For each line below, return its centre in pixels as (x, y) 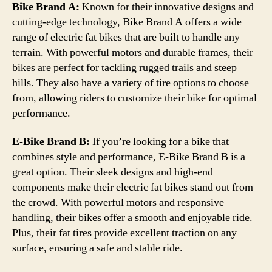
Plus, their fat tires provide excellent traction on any (124, 233)
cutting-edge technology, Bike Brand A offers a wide (127, 22)
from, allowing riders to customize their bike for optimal (134, 98)
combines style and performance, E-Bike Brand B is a (129, 157)
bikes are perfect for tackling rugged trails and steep (124, 67)
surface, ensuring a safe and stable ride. (97, 248)
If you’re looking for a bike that (159, 142)
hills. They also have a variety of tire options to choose (131, 83)
